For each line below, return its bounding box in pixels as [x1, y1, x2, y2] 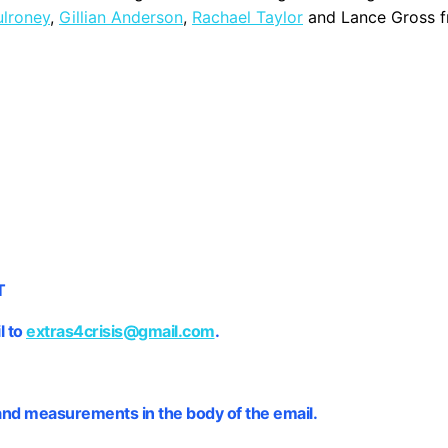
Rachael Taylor [192, 7, 303, 28]
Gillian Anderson [59, 7, 183, 28]
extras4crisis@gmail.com [26, 321, 215, 342]
